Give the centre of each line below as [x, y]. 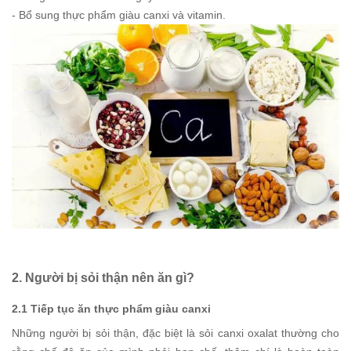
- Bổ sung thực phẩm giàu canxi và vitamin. [119, 14]
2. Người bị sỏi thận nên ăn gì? [103, 277]
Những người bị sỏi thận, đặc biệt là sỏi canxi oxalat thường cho [175, 333]
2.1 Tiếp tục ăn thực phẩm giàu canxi [111, 308]
